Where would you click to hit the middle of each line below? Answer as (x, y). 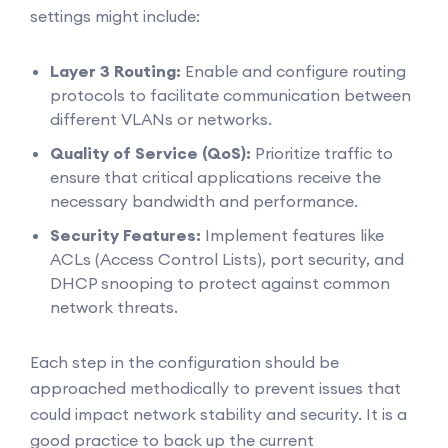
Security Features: (125, 235)
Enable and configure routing (293, 71)
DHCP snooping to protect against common (220, 283)
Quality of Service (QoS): (150, 153)
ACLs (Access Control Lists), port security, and (227, 259)
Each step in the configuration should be (184, 362)
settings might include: (115, 16)
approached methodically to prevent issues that (215, 388)
